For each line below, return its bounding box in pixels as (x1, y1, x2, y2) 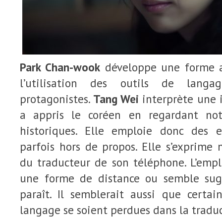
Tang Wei (93, 92, 139, 106)
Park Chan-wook (20, 60, 101, 74)
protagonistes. (20, 92, 94, 106)
